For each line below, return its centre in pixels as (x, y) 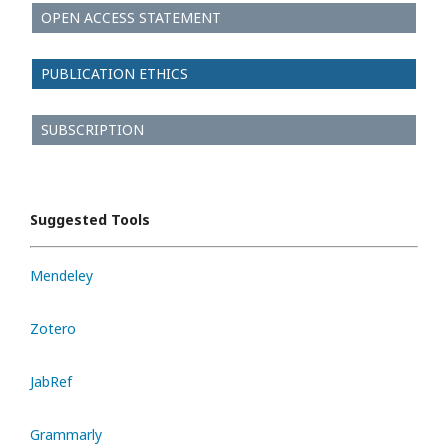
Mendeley (61, 275)
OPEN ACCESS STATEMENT (127, 17)
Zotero (53, 328)
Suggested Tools (90, 219)
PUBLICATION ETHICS (110, 73)
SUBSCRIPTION (88, 129)
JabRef (51, 381)
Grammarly (66, 434)
